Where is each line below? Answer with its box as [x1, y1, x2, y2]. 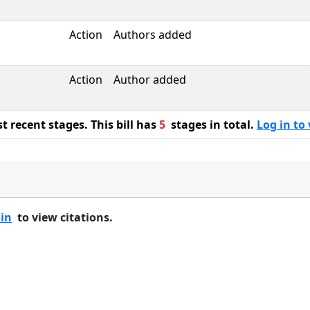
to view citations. [12, 210, 113, 225]
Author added [113, 72, 186, 87]
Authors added [113, 27, 192, 42]
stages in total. [165, 117, 257, 132]
